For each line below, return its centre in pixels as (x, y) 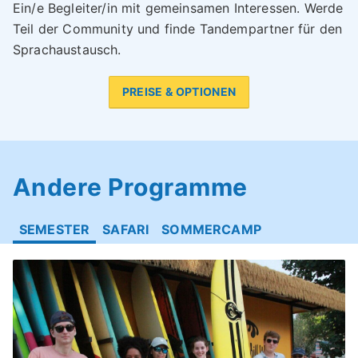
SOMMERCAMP (211, 229)
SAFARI (126, 229)
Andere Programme (130, 187)
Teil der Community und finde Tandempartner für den (178, 28)
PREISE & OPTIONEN (179, 91)
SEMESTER (55, 229)
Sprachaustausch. (67, 49)
